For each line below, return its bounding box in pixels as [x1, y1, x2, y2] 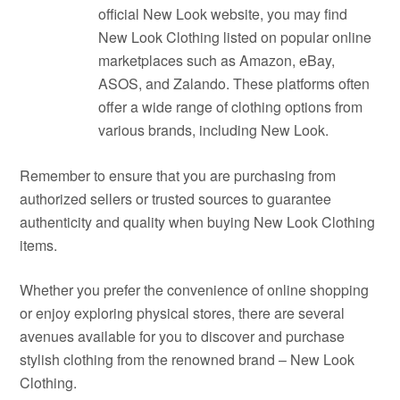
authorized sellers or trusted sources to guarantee [20, 188, 332, 209]
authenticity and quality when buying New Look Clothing [20, 212, 376, 232]
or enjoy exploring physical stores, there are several [20, 303, 346, 323]
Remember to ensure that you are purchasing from [20, 165, 337, 186]
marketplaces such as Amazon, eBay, [98, 50, 336, 71]
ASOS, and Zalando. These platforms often [98, 73, 371, 94]
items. [20, 235, 58, 255]
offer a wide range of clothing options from [98, 96, 363, 117]
